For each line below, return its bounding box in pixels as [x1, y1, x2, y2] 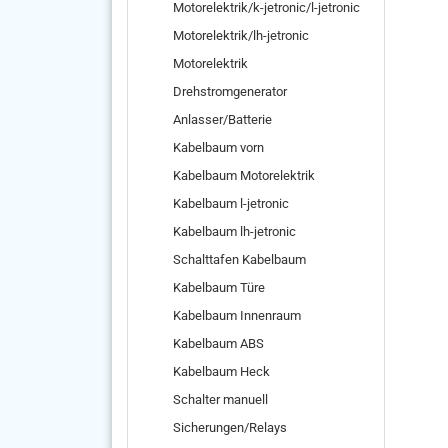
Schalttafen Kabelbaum [173, 252, 306, 267]
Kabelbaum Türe [173, 280, 265, 295]
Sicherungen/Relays [173, 420, 287, 435]
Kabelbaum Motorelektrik [173, 168, 315, 183]
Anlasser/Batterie [173, 112, 272, 127]
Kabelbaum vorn [173, 140, 264, 155]
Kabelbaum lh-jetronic [173, 224, 296, 239]
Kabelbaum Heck [173, 364, 270, 379]
